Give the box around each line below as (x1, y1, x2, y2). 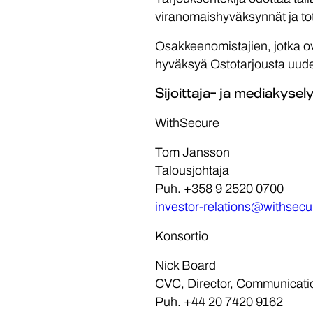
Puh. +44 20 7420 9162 (155, 295, 283, 309)
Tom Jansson (155, 145, 230, 159)
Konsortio (155, 229, 208, 243)
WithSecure (155, 116, 219, 130)
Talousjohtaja (155, 163, 229, 177)
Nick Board (155, 259, 216, 272)
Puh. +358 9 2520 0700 (155, 182, 284, 196)
